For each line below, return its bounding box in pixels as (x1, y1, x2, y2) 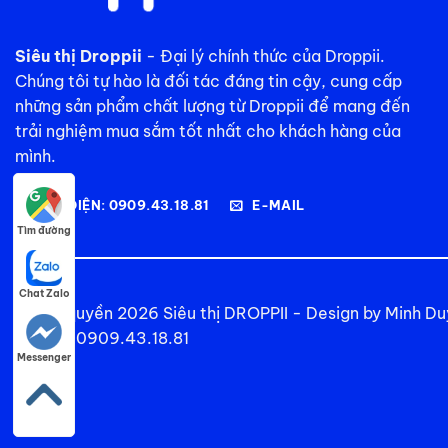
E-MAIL (252, 197, 305, 214)
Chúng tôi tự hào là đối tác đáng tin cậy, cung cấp (15, 70, 402, 91)
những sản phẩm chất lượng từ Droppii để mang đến (15, 95, 410, 116)
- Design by (288, 303, 385, 324)
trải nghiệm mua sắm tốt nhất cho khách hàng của (15, 120, 401, 141)
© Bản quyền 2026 (15, 303, 163, 324)
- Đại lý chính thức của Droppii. (142, 45, 385, 66)
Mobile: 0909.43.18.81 (15, 328, 189, 349)
